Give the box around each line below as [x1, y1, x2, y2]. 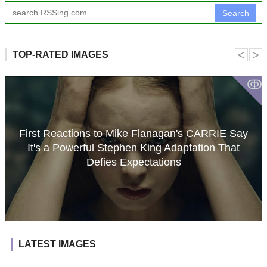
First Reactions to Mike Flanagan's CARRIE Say [19, 127, 248, 139]
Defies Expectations [86, 156, 181, 168]
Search [222, 8, 249, 18]
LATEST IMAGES [18, 239, 96, 250]
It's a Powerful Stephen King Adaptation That [27, 141, 240, 154]
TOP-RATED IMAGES [13, 49, 108, 60]
